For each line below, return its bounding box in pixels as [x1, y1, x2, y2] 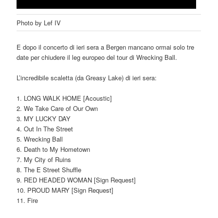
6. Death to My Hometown [17, 144, 91, 154]
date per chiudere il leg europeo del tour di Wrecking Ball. [17, 52, 178, 62]
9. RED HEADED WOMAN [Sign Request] [17, 175, 136, 184]
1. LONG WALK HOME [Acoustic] [17, 93, 112, 103]
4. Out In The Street [17, 124, 73, 133]
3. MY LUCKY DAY [17, 113, 71, 123]
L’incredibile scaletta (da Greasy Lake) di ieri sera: [17, 73, 157, 82]
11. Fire [17, 195, 38, 205]
